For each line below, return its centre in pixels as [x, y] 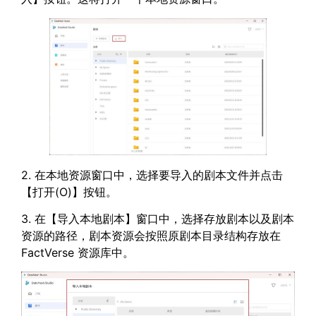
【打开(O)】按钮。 [69, 192]
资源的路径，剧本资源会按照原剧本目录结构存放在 [151, 236]
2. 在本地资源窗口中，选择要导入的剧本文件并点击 [152, 175]
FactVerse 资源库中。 [78, 253]
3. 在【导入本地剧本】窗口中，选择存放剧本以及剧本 [158, 219]
